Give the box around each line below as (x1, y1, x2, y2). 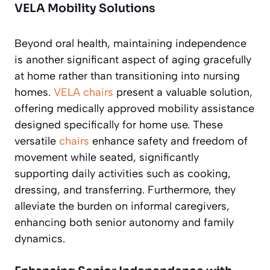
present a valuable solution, (113, 86, 253, 99)
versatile (14, 134, 59, 148)
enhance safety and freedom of (89, 134, 248, 148)
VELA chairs (54, 86, 113, 99)
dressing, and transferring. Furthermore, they (14, 183, 236, 197)
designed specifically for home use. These (14, 118, 223, 132)
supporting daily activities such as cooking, (14, 167, 231, 181)
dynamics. (14, 232, 65, 246)
